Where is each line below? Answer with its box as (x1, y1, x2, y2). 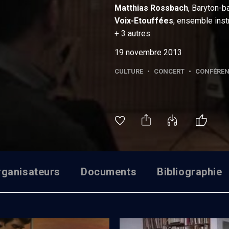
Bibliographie (157, 165, 222, 178)
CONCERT (154, 67, 185, 75)
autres (128, 29, 150, 38)
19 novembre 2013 (114, 48, 182, 57)
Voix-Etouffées (114, 16, 173, 26)
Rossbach (150, 3, 188, 13)
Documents (81, 165, 137, 178)
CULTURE (114, 67, 143, 75)
